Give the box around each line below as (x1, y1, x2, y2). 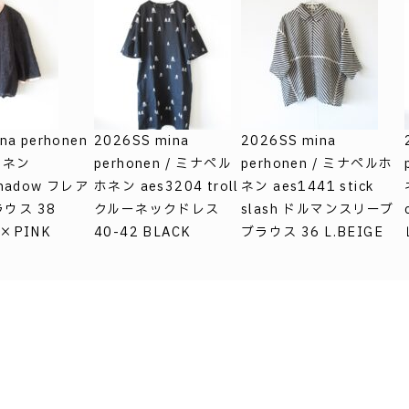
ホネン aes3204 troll (93, 176, 239, 196)
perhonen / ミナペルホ (240, 153, 393, 173)
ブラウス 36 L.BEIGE (240, 222, 383, 242)
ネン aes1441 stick (240, 176, 374, 196)
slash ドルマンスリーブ (240, 199, 394, 219)
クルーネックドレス (93, 199, 220, 219)
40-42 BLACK (93, 222, 192, 242)
